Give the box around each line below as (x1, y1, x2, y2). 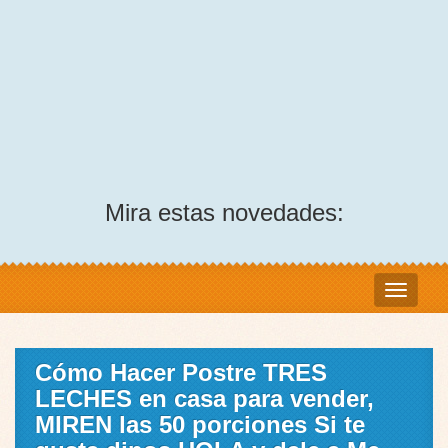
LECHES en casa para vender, (35, 385, 374, 413)
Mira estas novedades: (104, 199, 344, 227)
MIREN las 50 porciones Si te (35, 411, 365, 439)
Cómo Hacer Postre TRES (35, 359, 327, 387)
